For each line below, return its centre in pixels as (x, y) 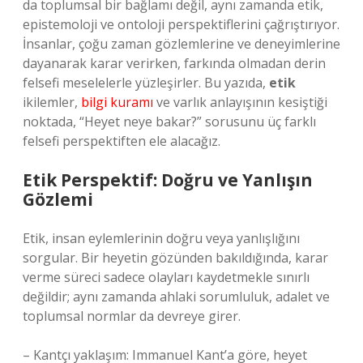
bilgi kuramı (117, 102)
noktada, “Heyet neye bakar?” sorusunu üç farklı (169, 122)
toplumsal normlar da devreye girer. (132, 316)
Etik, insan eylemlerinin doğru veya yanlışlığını (161, 238)
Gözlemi (58, 199)
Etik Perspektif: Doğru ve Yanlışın (168, 180)
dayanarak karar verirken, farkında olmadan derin (174, 63)
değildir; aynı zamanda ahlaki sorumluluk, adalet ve (176, 297)
